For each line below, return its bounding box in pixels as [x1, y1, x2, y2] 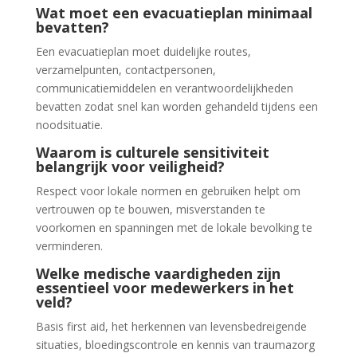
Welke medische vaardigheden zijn [35, 264, 280, 283]
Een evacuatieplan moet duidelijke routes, [35, 44, 251, 59]
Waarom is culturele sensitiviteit [35, 143, 269, 162]
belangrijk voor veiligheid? [35, 157, 225, 176]
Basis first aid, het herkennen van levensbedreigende [35, 319, 307, 334]
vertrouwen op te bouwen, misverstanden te [35, 202, 265, 217]
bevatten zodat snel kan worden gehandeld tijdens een [35, 99, 318, 114]
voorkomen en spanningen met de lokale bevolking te [35, 220, 312, 235]
